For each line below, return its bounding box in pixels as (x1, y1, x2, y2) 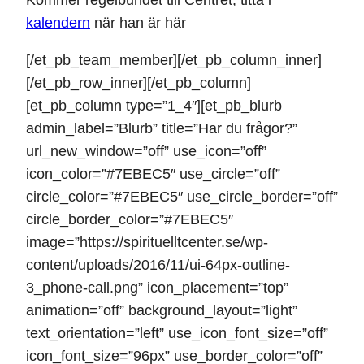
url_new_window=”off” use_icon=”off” (26, 143, 266, 160)
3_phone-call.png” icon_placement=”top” (26, 279, 288, 297)
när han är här (90, 15, 186, 32)
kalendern (26, 15, 90, 32)
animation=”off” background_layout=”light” (26, 302, 297, 319)
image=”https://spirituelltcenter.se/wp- (26, 234, 268, 251)
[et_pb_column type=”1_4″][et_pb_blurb (26, 97, 282, 115)
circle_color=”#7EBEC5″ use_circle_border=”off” (26, 188, 338, 206)
